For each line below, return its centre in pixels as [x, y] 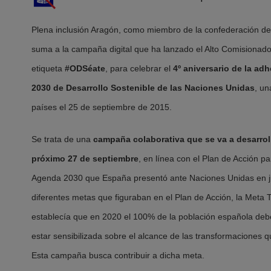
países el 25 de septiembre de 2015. [102, 107]
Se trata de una [62, 139]
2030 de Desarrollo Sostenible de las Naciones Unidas [143, 87]
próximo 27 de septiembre [85, 159]
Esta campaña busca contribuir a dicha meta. [118, 256]
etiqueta [47, 68]
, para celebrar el [139, 68]
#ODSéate [84, 68]
